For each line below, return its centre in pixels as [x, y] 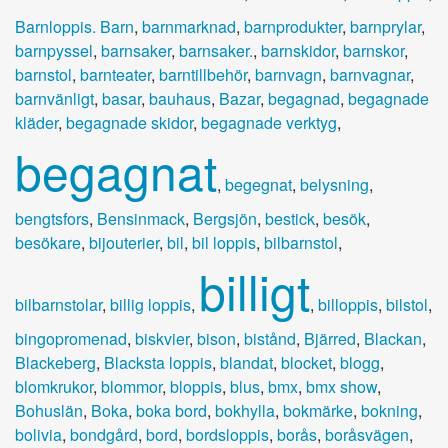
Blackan [393, 338]
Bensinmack [141, 218]
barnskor [373, 50]
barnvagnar [370, 74]
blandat [246, 362]
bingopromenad [71, 338]
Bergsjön [225, 218]
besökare [48, 242]
